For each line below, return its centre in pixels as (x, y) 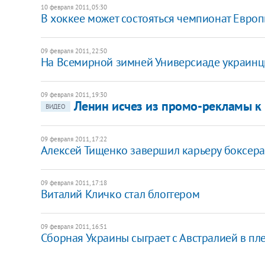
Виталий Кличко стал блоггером (120, 194)
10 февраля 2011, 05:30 (74, 7)
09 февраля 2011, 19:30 (74, 94)
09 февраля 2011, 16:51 (74, 226)
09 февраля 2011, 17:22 (74, 139)
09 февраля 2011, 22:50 (74, 51)
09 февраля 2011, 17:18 (74, 182)
